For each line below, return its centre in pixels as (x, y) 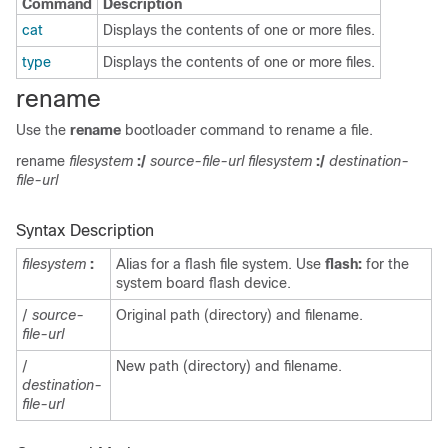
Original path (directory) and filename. (239, 315)
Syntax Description (85, 230)
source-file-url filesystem (231, 161)
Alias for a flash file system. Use (220, 264)
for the (385, 264)
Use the (43, 130)
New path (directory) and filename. (229, 366)
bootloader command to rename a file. (247, 130)
